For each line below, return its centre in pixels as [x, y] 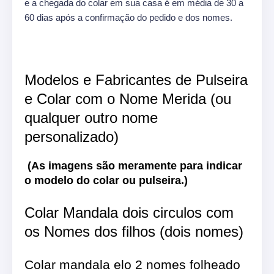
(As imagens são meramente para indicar [135, 165]
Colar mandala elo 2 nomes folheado [132, 264]
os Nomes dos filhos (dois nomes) [134, 231]
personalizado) [72, 136]
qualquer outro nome [91, 117]
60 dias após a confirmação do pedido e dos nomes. [128, 17]
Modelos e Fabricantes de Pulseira [136, 80]
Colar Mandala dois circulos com [129, 212]
